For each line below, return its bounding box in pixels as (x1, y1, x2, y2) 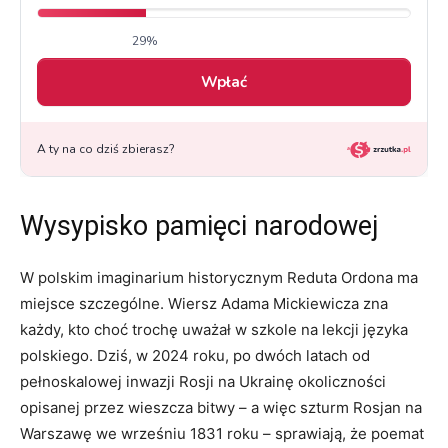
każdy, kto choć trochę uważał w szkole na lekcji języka (20, 320, 408, 340)
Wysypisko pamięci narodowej (20, 210, 378, 243)
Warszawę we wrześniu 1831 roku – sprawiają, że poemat (20, 424, 424, 444)
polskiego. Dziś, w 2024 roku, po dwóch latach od (20, 346, 370, 366)
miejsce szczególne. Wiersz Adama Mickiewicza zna (20, 294, 388, 314)
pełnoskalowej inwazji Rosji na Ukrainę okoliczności (20, 372, 386, 392)
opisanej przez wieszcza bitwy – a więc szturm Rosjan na (20, 398, 422, 418)
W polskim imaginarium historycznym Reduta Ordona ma (20, 268, 418, 288)
